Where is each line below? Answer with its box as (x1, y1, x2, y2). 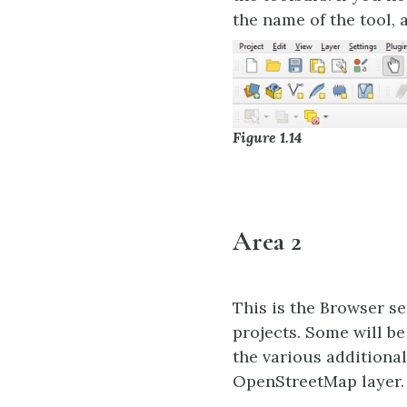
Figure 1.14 (233, 128, 303, 147)
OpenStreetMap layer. (233, 370, 404, 392)
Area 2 (233, 225, 302, 258)
